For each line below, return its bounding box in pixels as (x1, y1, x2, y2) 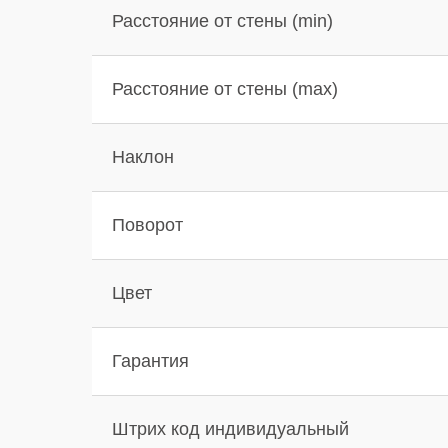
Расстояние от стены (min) (112, 10, 333, 31)
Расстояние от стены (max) (112, 78, 338, 99)
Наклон (112, 146, 174, 167)
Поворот (112, 214, 183, 235)
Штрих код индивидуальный (112, 418, 349, 439)
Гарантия (112, 350, 189, 371)
